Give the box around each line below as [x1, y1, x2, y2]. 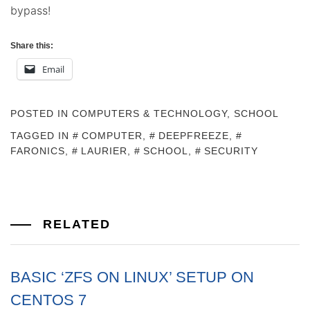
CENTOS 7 [10, 291, 86, 309]
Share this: [10, 41, 53, 51]
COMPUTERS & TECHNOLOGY [72, 108, 227, 119]
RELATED [38, 217, 111, 231]
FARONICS [10, 145, 65, 156]
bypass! [10, 3, 51, 17]
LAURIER [81, 145, 127, 156]
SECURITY [204, 145, 258, 156]
